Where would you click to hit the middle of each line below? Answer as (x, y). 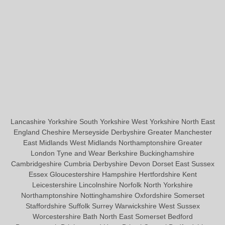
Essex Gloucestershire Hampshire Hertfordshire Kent (113, 174)
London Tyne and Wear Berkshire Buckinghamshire (113, 153)
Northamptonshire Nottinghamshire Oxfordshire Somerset (113, 195)
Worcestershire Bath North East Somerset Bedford (113, 216)
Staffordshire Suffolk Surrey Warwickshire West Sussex (113, 206)
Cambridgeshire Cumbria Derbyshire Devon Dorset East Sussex (113, 163)
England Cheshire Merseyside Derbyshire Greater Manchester (113, 132)
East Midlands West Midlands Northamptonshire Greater (113, 142)
